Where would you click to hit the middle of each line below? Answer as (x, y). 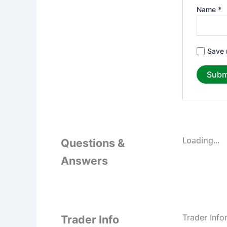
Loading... (201, 141)
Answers (84, 161)
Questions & (93, 143)
